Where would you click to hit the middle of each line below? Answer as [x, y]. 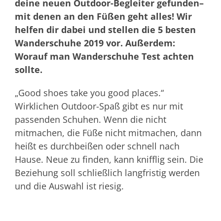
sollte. [29, 70]
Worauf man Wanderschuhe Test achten [104, 56]
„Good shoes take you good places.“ [89, 93]
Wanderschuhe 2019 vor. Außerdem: [95, 43]
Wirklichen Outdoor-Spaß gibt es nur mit [99, 106]
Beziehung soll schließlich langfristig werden [107, 173]
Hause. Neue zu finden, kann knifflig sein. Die [109, 159]
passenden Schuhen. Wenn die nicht [91, 119]
